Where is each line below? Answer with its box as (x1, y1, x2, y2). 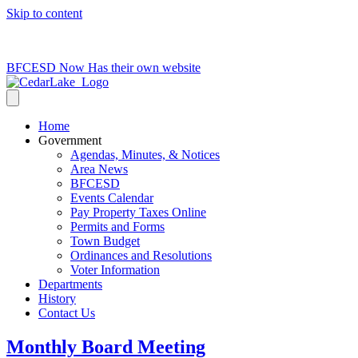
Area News (70, 162, 128, 176)
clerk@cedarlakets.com (88, 34, 214, 47)
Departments (38, 277, 102, 291)
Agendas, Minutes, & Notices (70, 148, 220, 161)
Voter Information (70, 263, 160, 276)
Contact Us (38, 306, 95, 320)
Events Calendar (70, 191, 153, 205)
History (38, 292, 76, 305)
